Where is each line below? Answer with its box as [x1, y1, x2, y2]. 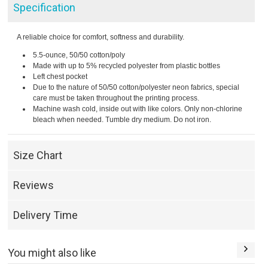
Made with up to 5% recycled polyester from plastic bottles [33, 62, 221, 71]
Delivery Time [13, 209, 78, 222]
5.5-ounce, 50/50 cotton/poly [33, 51, 126, 60]
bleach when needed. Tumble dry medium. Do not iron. [33, 115, 212, 124]
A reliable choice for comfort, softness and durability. [17, 33, 185, 42]
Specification [13, 1, 76, 14]
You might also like [8, 246, 97, 260]
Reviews [13, 179, 54, 192]
